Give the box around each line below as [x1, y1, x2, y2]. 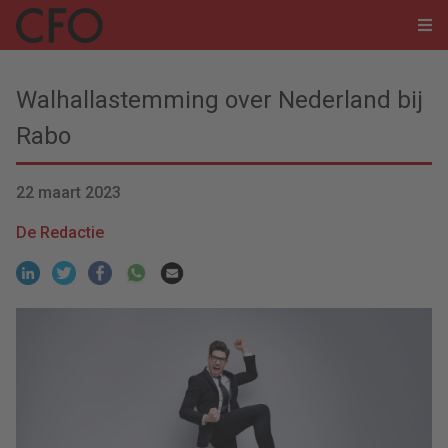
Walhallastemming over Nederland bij [16, 86, 423, 114]
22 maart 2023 [16, 183, 121, 202]
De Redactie [16, 223, 104, 242]
